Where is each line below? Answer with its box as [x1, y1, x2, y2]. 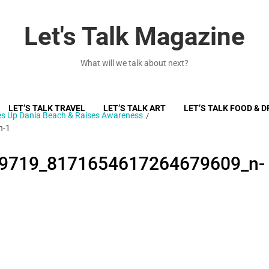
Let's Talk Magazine [24, 22, 245, 51]
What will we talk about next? [80, 58, 189, 68]
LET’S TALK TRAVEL [8, 103, 85, 113]
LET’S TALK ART [103, 103, 166, 113]
